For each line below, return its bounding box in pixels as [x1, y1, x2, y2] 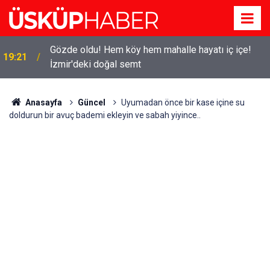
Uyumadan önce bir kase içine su [121, 98, 245, 107]
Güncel [77, 98, 105, 107]
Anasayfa [23, 98, 62, 107]
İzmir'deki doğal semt [50, 58, 141, 70]
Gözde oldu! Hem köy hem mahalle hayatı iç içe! [50, 44, 251, 55]
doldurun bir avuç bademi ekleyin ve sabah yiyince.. [9, 110, 201, 120]
